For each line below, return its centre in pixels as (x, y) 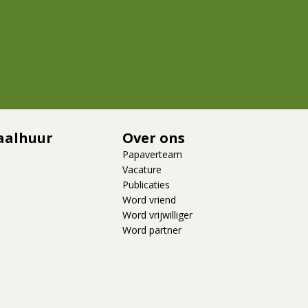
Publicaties (146, 185)
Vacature (142, 170)
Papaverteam (152, 155)
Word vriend (149, 200)
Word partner (152, 230)
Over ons (154, 138)
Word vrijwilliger (157, 215)
